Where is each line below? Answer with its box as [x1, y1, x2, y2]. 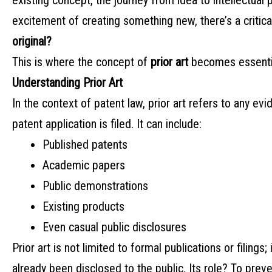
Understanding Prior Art [12, 75, 123, 90]
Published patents [42, 137, 127, 152]
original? [12, 34, 52, 49]
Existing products [42, 199, 124, 214]
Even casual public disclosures [42, 220, 186, 235]
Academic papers [42, 158, 125, 173]
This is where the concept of [12, 55, 151, 70]
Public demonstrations [42, 178, 148, 194]
